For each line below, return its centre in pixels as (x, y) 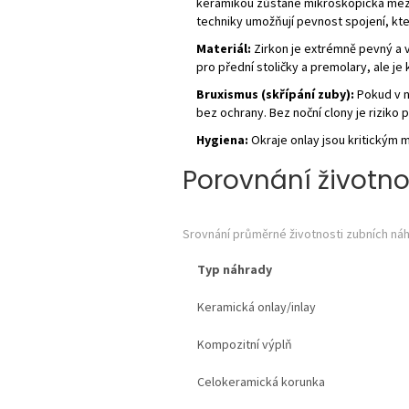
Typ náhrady (234, 269)
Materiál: (223, 48)
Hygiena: (222, 139)
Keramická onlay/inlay (256, 306)
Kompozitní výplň (244, 344)
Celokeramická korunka (261, 381)
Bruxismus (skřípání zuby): (275, 94)
